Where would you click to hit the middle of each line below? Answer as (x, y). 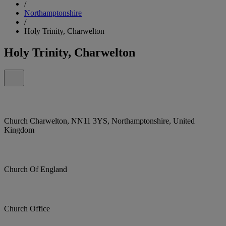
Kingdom (19, 130)
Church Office (27, 208)
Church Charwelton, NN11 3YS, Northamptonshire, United (99, 121)
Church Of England (36, 169)
